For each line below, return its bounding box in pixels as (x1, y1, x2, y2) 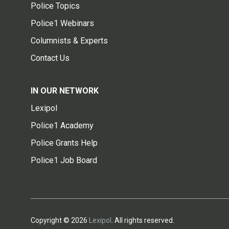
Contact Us (31, 53, 70, 63)
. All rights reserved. (111, 216, 174, 224)
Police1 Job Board (31, 155, 97, 165)
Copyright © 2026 (31, 216, 89, 224)
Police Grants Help (31, 138, 98, 148)
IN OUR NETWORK (31, 85, 99, 96)
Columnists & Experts (31, 35, 108, 45)
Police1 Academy (31, 120, 94, 130)
